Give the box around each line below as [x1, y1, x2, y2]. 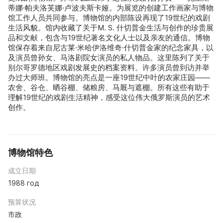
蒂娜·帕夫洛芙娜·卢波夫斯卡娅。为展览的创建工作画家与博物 [8, 3, 214, 12]
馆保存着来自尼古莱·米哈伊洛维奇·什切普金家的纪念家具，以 [8, 43, 214, 52]
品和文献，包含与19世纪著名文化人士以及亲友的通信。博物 [8, 33, 210, 42]
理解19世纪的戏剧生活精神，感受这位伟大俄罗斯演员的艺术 [8, 93, 210, 102]
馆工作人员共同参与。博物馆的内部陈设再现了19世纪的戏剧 [8, 13, 210, 22]
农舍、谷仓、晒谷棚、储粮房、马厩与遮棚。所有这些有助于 [8, 83, 210, 92]
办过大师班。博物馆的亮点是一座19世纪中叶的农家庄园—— [8, 73, 210, 82]
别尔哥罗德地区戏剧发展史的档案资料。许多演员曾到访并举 [8, 63, 210, 72]
